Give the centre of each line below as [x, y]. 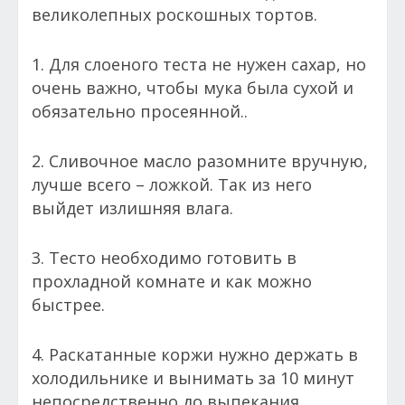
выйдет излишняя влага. [135, 208]
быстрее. [68, 305]
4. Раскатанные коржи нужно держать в [195, 355]
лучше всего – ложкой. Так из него [172, 185]
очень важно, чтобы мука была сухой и [193, 88]
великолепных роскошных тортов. [177, 15]
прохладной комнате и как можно [172, 282]
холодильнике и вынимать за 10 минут [193, 378]
